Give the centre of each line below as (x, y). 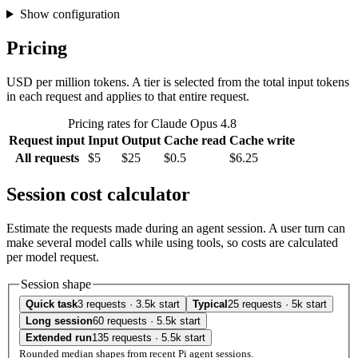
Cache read (195, 140)
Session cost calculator (98, 194)
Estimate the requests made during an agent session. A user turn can (176, 228)
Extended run (59, 338)
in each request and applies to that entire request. (128, 96)
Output (141, 140)
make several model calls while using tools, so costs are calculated (172, 242)
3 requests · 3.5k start (129, 304)
